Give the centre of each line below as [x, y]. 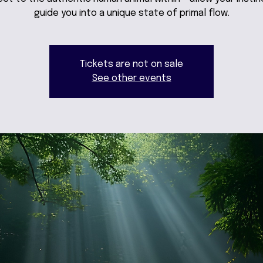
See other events [131, 78]
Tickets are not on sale [131, 64]
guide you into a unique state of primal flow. [131, 13]
